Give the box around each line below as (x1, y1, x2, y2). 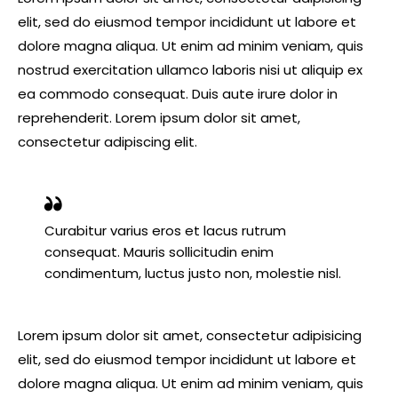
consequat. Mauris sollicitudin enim (44, 243, 274, 262)
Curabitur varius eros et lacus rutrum (44, 221, 286, 241)
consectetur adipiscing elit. (18, 131, 197, 151)
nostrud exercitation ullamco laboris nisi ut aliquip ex (18, 60, 362, 79)
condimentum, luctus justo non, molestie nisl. (44, 264, 341, 283)
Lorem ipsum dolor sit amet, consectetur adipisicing (18, 325, 362, 345)
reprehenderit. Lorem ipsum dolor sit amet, (18, 107, 300, 127)
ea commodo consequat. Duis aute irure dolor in (18, 84, 338, 103)
